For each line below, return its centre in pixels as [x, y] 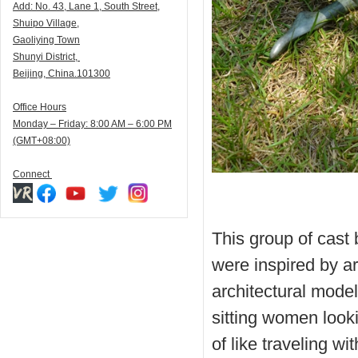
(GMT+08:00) [42, 141]
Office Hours [40, 107]
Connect [32, 174]
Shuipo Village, [46, 23]
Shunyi [29, 57]
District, [63, 57]
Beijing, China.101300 [62, 74]
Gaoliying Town [46, 40]
